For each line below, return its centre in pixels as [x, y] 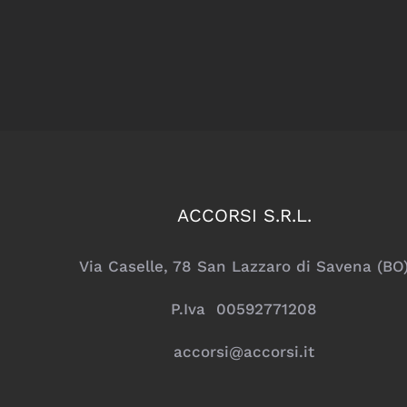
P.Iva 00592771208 [244, 309]
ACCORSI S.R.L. [244, 216]
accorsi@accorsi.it [244, 352]
